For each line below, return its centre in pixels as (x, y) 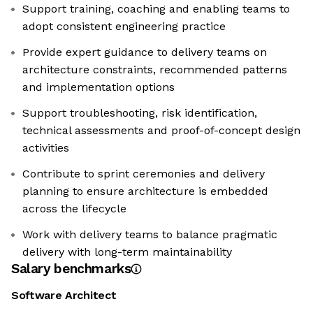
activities (46, 148)
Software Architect (64, 296)
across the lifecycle (74, 209)
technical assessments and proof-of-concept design (161, 131)
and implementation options (99, 87)
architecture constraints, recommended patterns (155, 70)
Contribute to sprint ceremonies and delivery (144, 174)
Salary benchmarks (71, 269)
